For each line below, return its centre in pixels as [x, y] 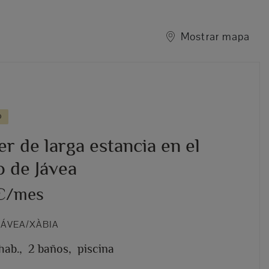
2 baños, [50, 249]
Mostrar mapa [215, 36]
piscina [95, 249]
